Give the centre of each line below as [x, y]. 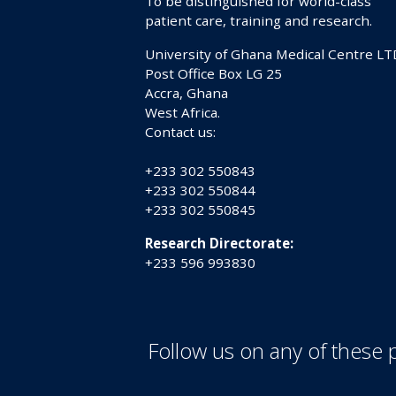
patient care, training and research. [259, 20]
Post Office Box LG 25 [213, 73]
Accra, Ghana [187, 92]
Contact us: [180, 131]
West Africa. [183, 112]
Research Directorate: [219, 243]
